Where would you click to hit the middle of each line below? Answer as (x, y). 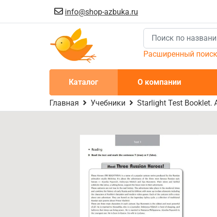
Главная (64, 103)
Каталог (84, 82)
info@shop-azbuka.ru (101, 12)
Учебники (108, 103)
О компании (159, 82)
